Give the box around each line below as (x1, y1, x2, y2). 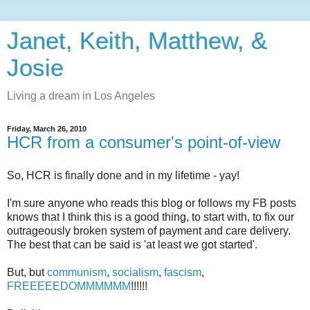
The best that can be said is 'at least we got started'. (7, 238, 257, 250)
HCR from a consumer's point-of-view (7, 133, 280, 152)
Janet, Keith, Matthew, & (7, 28, 267, 54)
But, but (7, 266, 47, 278)
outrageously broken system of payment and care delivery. (7, 224, 291, 237)
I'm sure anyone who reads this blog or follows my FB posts (7, 197, 296, 209)
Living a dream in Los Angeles (7, 90, 155, 102)
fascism (164, 266, 201, 278)
